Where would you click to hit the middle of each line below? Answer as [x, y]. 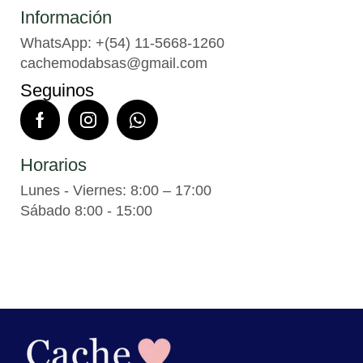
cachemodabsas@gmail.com [114, 63]
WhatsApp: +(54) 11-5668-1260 [127, 43]
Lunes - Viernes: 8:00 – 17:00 [120, 190]
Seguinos [57, 90]
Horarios [53, 164]
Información [66, 17]
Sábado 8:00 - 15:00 [86, 210]
